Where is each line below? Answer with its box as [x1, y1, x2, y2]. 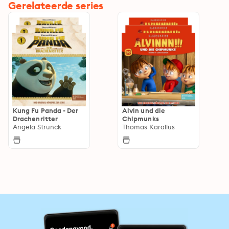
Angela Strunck [13, 122, 62, 131]
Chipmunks [122, 114, 159, 123]
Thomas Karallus [122, 122, 175, 131]
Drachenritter [13, 114, 58, 123]
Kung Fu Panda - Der [13, 106, 79, 114]
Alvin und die [122, 106, 166, 114]
